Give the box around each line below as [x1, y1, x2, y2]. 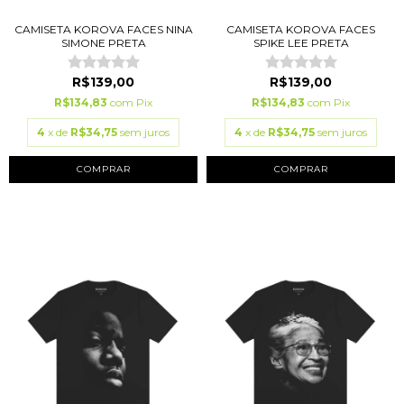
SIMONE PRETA [60, 36, 146, 50]
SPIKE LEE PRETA [252, 36, 349, 50]
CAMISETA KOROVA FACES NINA [14, 23, 193, 37]
